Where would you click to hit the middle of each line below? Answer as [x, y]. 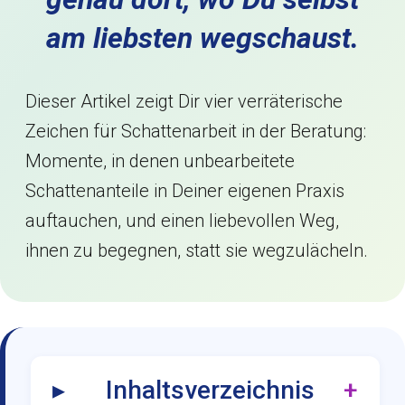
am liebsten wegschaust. [202, 38]
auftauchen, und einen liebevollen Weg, [182, 221]
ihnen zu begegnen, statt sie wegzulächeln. [197, 250]
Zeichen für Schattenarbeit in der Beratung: [196, 131]
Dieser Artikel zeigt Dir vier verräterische [184, 101]
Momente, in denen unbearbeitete [160, 161]
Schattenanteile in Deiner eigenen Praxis [185, 191]
